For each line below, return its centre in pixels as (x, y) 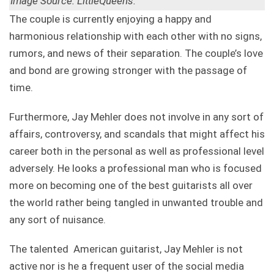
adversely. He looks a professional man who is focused (135, 168)
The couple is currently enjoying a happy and (110, 19)
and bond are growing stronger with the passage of (128, 70)
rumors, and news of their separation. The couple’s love (136, 53)
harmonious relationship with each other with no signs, (135, 36)
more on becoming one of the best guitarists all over (131, 185)
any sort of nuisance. (57, 219)
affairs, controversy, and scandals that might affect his (137, 134)
